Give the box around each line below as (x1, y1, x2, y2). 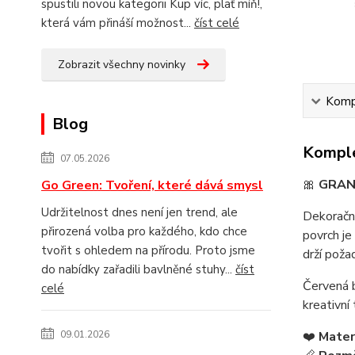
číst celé (194, 15, 239, 31)
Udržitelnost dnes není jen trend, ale (41, 204, 238, 220)
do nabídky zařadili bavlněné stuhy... (41, 261, 235, 277)
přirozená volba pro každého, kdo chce (41, 223, 247, 239)
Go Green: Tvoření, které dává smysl (41, 177, 263, 194)
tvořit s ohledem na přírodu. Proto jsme (41, 242, 255, 258)
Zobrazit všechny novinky (58, 57, 185, 72)
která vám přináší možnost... (41, 15, 194, 31)
